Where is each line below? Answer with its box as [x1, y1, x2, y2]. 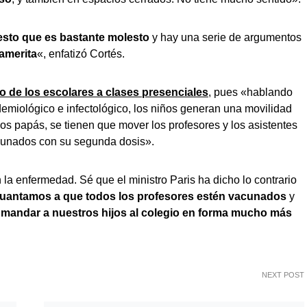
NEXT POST [262, 271, 304, 279]
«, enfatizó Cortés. [37, 48, 125, 60]
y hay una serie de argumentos [149, 32, 302, 43]
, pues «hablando [208, 86, 293, 98]
